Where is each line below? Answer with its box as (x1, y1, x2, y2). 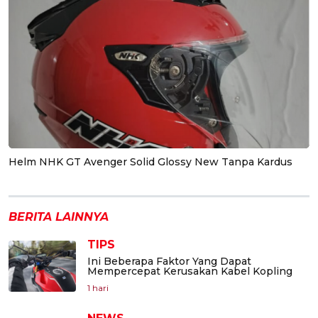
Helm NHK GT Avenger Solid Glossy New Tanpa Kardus (9, 155, 292, 168)
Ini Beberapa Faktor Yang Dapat (87, 254, 251, 268)
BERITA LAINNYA (9, 209, 109, 224)
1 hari (87, 282, 109, 293)
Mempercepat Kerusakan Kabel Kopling (87, 264, 292, 278)
